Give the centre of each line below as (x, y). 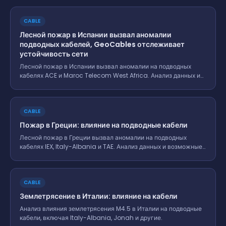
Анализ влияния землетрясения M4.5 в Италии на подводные (111, 208)
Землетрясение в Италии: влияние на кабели (99, 196)
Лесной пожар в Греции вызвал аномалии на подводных (103, 137)
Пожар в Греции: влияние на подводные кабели (104, 125)
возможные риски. (47, 84)
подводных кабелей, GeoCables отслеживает (102, 44)
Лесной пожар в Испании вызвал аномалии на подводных (105, 66)
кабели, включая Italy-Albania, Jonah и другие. (91, 217)
